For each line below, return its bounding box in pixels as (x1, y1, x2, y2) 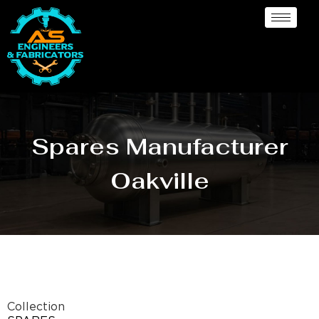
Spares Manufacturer (31, 131, 288, 161)
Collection (7, 301, 65, 313)
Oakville (110, 165, 209, 195)
